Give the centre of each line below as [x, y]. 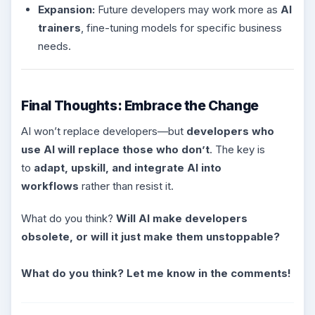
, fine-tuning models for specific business [181, 27]
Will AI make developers [182, 218]
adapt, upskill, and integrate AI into [128, 168]
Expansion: [66, 9]
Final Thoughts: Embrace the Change [140, 105]
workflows [50, 186]
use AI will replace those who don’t [115, 150]
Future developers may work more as [188, 9]
